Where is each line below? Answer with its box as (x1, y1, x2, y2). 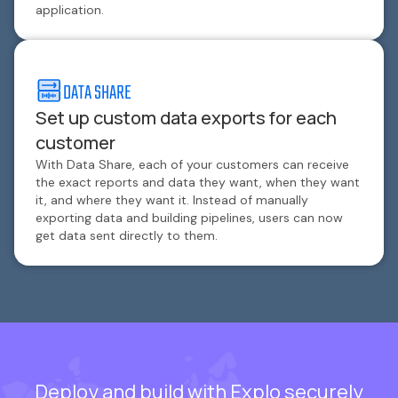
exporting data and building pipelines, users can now (36, 210, 343, 227)
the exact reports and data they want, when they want (36, 174, 360, 191)
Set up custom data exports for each (36, 106, 337, 131)
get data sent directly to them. (36, 227, 218, 244)
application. (36, 2, 104, 19)
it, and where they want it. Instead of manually (36, 192, 308, 209)
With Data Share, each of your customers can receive (36, 156, 349, 173)
